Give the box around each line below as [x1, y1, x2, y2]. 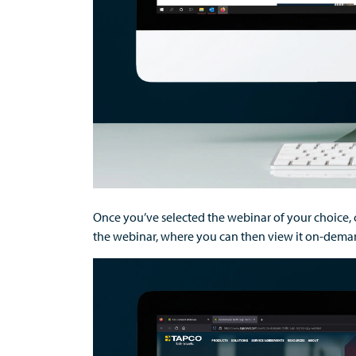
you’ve [123, 209, 159, 225]
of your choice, [273, 209, 354, 225]
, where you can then [156, 228, 265, 244]
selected [159, 209, 207, 225]
